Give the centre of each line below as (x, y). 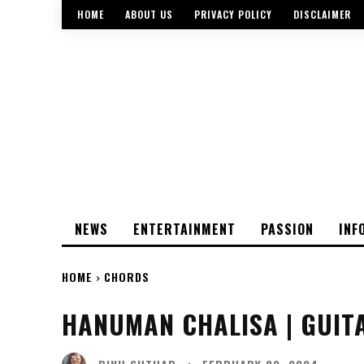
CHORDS (127, 277)
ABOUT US (149, 15)
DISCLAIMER (322, 15)
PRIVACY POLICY (233, 15)
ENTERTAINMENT (184, 230)
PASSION (287, 230)
